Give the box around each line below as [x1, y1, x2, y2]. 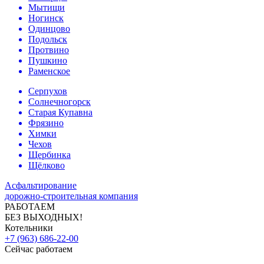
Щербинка [28, 150, 71, 160]
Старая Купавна [28, 107, 93, 117]
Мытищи [28, 2, 65, 12]
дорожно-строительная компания [5, 191, 138, 201]
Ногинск [28, 13, 64, 23]
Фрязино [28, 118, 64, 128]
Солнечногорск [28, 97, 91, 107]
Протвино [28, 45, 69, 55]
